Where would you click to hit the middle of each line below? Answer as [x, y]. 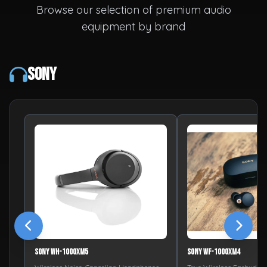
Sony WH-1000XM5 [61, 252]
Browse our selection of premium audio [133, 10]
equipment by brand [133, 27]
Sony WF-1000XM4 [214, 252]
